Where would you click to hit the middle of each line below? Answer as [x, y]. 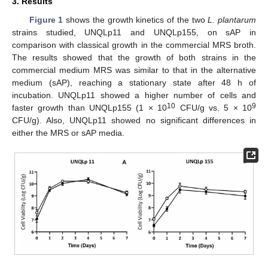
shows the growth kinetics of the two [135, 20]
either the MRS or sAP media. [68, 133]
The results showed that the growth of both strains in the [134, 58]
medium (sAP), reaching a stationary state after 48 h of [134, 83]
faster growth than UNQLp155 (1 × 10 [90, 108]
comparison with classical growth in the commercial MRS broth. [134, 45]
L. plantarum [232, 20]
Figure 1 [46, 20]
